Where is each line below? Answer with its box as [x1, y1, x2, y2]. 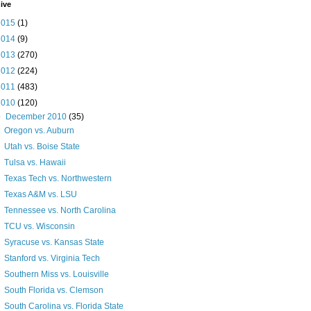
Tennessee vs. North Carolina [3, 205, 116, 216]
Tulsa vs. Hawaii [3, 158, 66, 168]
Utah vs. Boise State [3, 142, 80, 152]
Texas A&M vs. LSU [3, 190, 77, 200]
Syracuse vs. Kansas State [3, 237, 104, 248]
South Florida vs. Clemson [3, 285, 103, 296]
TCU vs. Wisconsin [3, 221, 75, 232]
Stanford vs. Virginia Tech [3, 253, 100, 264]
